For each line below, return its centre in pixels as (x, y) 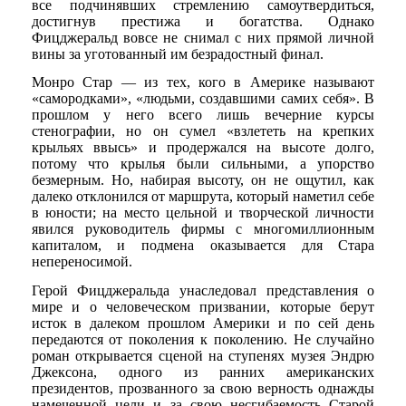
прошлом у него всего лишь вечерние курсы (203, 115)
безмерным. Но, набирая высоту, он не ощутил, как (203, 180)
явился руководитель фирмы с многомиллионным (203, 229)
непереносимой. (82, 262)
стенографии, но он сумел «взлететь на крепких (203, 131)
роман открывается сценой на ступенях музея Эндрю (203, 355)
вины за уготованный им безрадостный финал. (177, 53)
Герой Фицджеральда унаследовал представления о (203, 290)
